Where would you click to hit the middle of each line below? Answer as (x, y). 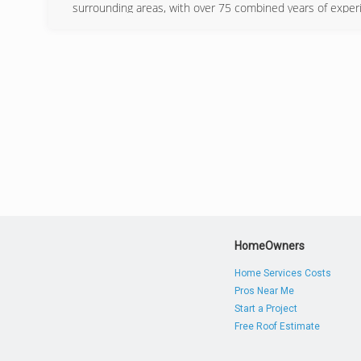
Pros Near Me (265, 291)
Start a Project (266, 309)
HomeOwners (270, 246)
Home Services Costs (283, 273)
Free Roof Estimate (278, 326)
